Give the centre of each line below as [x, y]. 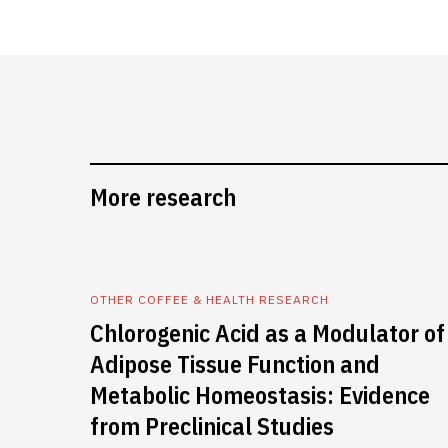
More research [163, 197]
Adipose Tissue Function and [235, 364]
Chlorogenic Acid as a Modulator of [267, 333]
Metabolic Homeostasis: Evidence [260, 395]
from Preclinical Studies [212, 426]
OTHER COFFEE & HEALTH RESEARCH [209, 299]
